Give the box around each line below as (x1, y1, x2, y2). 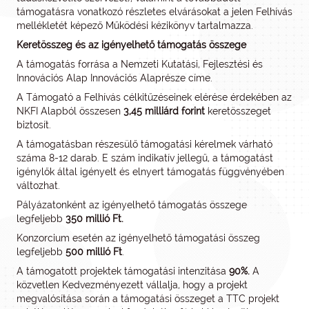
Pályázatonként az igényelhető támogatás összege (17, 199, 247, 210)
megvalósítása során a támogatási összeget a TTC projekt (17, 293, 279, 304)
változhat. (17, 180, 60, 191)
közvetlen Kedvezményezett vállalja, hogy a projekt (17, 279, 248, 290)
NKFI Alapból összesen (17, 106, 123, 117)
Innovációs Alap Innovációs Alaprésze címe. (17, 72, 212, 83)
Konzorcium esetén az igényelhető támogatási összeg (17, 232, 260, 243)
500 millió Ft (66, 246, 122, 257)
